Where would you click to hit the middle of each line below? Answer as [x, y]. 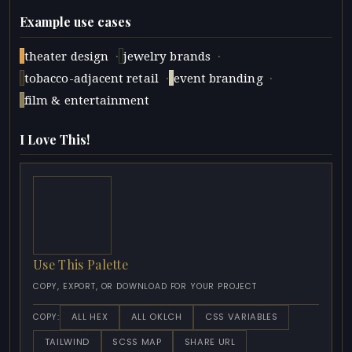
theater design [67, 57]
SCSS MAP [137, 342]
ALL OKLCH [156, 317]
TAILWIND [67, 342]
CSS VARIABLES [241, 317]
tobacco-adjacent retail [92, 79]
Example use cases [75, 22]
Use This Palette [81, 265]
